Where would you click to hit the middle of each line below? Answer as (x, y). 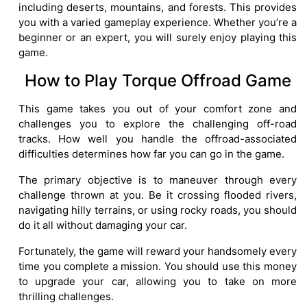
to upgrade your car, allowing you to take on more (158, 282)
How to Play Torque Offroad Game (158, 81)
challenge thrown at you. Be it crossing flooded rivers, (158, 195)
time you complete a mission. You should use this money (158, 267)
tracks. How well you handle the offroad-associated (158, 139)
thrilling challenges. (66, 297)
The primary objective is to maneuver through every (158, 180)
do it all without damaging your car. (103, 225)
